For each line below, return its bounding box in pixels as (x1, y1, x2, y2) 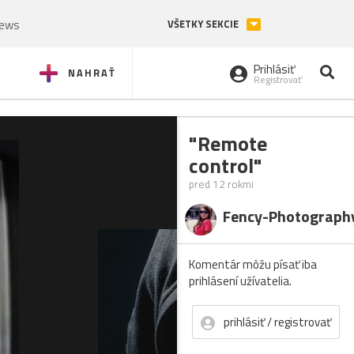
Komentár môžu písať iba (189, 255, 317, 273)
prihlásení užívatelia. (189, 272, 292, 290)
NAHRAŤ (68, 65, 116, 81)
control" (189, 150, 262, 181)
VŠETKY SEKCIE (168, 17, 241, 32)
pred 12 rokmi (189, 176, 254, 192)
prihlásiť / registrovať (224, 313, 331, 331)
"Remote (189, 128, 267, 159)
